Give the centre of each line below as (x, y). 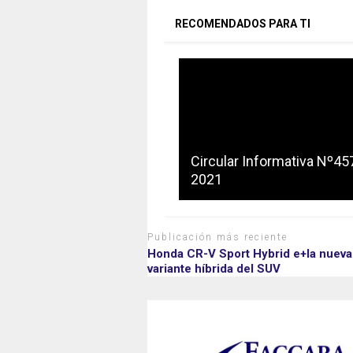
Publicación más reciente (217, 238)
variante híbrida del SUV (214, 268)
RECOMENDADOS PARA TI (242, 24)
